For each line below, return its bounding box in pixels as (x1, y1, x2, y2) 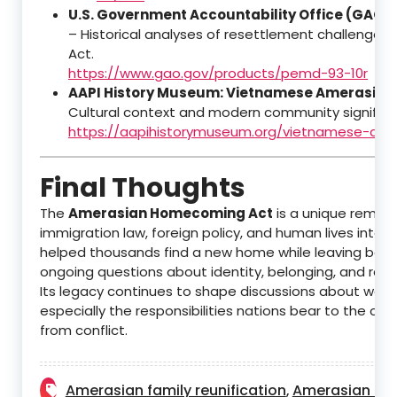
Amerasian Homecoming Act (68, 204, 273, 223)
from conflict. (40, 321, 128, 340)
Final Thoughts (40, 169, 245, 207)
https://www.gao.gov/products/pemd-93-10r (68, 64, 368, 83)
